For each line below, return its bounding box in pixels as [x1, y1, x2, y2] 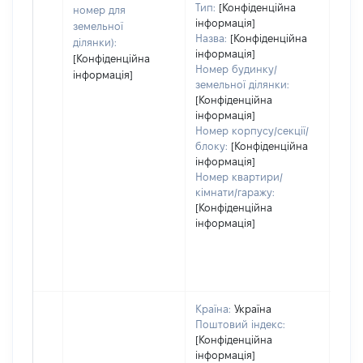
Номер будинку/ [195, 63, 277, 75]
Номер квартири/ [195, 171, 283, 182]
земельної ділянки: [195, 79, 289, 90]
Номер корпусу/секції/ [195, 125, 309, 136]
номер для [73, 4, 126, 15]
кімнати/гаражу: [195, 186, 275, 198]
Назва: [195, 32, 227, 44]
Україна [234, 303, 271, 314]
